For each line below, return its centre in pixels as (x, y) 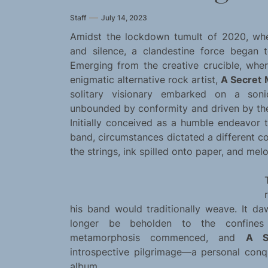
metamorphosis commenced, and (158, 238)
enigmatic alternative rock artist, (146, 80)
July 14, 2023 (124, 18)
